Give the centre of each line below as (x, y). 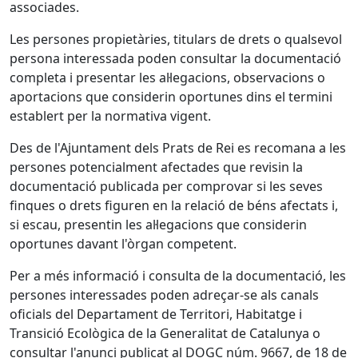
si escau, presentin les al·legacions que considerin (158, 225)
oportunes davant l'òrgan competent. (123, 244)
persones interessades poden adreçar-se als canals (164, 295)
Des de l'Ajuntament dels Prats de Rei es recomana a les (178, 148)
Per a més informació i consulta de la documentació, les (178, 276)
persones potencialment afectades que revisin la (156, 167)
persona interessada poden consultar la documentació (175, 58)
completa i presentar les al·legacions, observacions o (167, 78)
